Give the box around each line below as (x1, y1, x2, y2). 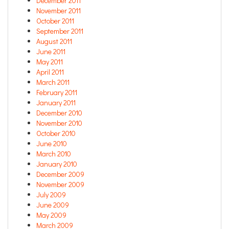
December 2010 (36, 108, 82, 118)
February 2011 (36, 87, 77, 98)
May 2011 (36, 57, 63, 67)
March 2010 (36, 149, 71, 159)
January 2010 (36, 159, 77, 169)
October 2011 (36, 16, 74, 26)
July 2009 (36, 190, 66, 200)
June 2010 (36, 139, 67, 149)
